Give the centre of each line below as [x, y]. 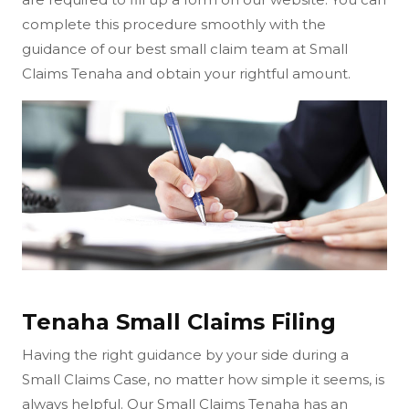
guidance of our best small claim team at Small [185, 48]
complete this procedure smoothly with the [174, 24]
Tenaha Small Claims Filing [179, 322]
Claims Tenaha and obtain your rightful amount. [186, 73]
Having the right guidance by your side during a [185, 355]
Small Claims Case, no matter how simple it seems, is [203, 380]
